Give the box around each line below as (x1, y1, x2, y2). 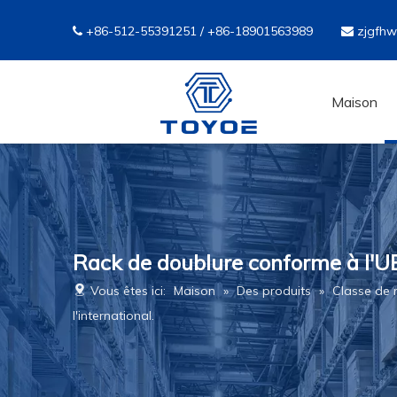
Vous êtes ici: (87, 283, 169, 299)
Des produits (237, 283, 311, 299)
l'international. (73, 307, 154, 323)
